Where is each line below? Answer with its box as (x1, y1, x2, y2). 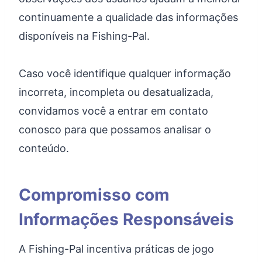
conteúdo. (19, 142, 69, 154)
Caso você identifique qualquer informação (19, 67, 231, 80)
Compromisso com (19, 185, 170, 205)
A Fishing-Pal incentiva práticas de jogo (19, 243, 214, 255)
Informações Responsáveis (19, 209, 234, 229)
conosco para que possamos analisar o (19, 123, 211, 136)
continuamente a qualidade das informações (19, 11, 238, 23)
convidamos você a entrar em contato (19, 105, 208, 117)
